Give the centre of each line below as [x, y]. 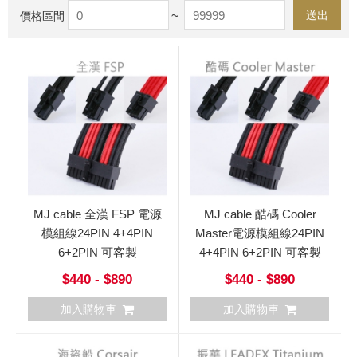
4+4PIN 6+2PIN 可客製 [260, 252]
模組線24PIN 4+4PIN [97, 233]
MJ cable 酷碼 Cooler [260, 214]
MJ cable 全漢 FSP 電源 [97, 214]
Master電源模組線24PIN [260, 233]
